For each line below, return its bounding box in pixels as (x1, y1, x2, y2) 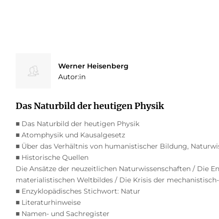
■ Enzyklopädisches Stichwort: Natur (15, 186, 140, 196)
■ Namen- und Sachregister (15, 209, 109, 218)
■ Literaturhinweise (15, 197, 81, 207)
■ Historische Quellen (15, 153, 88, 162)
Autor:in (58, 72, 86, 81)
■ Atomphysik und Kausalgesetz (15, 130, 125, 139)
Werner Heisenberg (58, 61, 129, 70)
